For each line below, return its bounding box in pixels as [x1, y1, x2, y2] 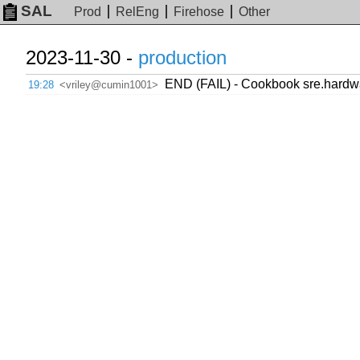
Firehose [174, 5, 225, 19]
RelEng [116, 5, 160, 19]
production [138, 47, 227, 68]
